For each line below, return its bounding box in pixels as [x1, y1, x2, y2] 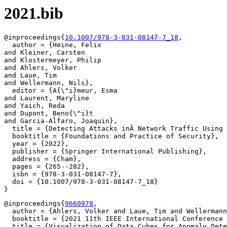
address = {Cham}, [4, 155, 81, 163]
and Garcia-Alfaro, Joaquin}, [4, 117, 118, 125]
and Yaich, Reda [4, 102, 65, 110]
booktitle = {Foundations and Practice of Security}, [4, 132, 219, 140]
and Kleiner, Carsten [4, 49, 85, 57]
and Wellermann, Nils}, [4, 79, 93, 87]
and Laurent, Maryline [4, 94, 89, 102]
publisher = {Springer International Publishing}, [4, 147, 207, 156]
